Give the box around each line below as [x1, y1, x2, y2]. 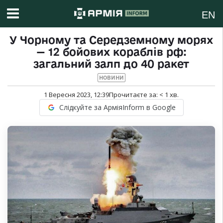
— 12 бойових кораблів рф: [36, 46, 187, 58]
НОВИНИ [99, 75, 124, 81]
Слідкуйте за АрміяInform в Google [59, 103, 176, 112]
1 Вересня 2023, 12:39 [44, 90, 109, 100]
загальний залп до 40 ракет [33, 58, 189, 70]
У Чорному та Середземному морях [9, 34, 213, 46]
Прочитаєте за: [109, 90, 159, 100]
